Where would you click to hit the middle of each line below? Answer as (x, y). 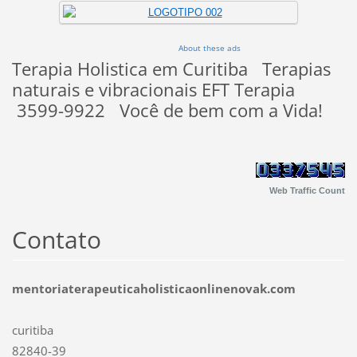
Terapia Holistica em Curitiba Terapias (171, 69)
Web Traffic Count (308, 191)
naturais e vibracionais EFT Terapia (167, 89)
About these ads (210, 47)
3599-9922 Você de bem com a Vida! (167, 110)
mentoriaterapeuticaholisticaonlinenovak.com (153, 289)
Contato (56, 240)
